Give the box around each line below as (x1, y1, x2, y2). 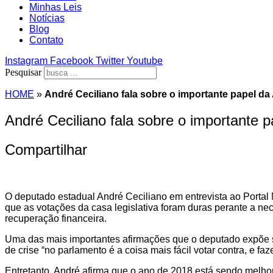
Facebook (50, 55, 93, 66)
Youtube (127, 55, 163, 66)
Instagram (5, 55, 48, 66)
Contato (29, 35, 63, 45)
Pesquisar (5, 67, 41, 77)
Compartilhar (5, 141, 87, 158)
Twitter (96, 55, 124, 66)
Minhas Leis (29, 2, 82, 12)
